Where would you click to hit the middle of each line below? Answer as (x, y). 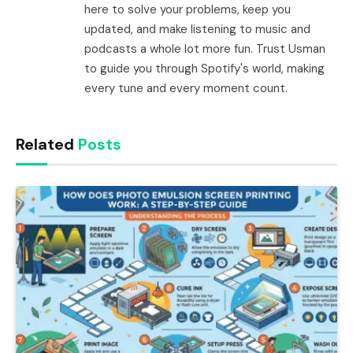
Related (47, 145)
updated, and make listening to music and (197, 30)
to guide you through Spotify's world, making (204, 69)
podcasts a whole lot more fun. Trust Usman (205, 49)
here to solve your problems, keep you (188, 10)
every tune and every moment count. (186, 89)
